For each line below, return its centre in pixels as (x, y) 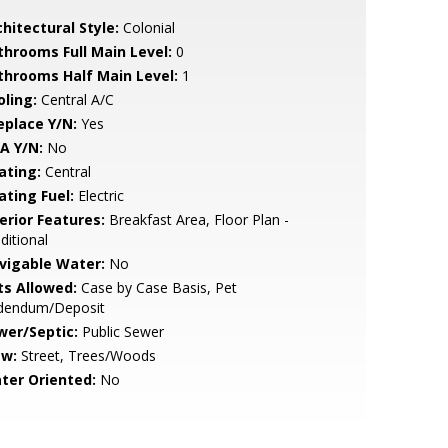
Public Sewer (120, 331)
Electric (98, 195)
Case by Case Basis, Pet (156, 287)
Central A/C (75, 99)
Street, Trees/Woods (86, 355)
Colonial (146, 27)
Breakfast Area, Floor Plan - (196, 219)
